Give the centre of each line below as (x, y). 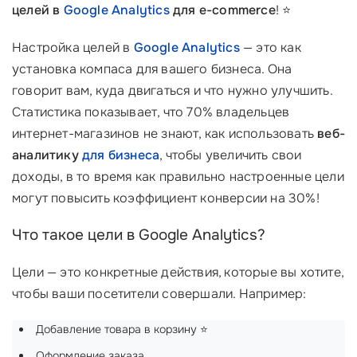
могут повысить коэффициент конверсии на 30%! (166, 198)
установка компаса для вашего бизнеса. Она (152, 69)
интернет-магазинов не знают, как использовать (165, 133)
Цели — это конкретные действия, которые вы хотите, (178, 272)
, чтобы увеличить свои (231, 155)
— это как (270, 47)
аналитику (47, 155)
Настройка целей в (73, 47)
